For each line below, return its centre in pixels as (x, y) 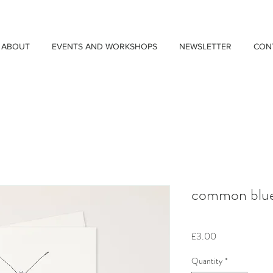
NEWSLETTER (205, 46)
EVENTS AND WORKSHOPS (105, 46)
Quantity (207, 261)
